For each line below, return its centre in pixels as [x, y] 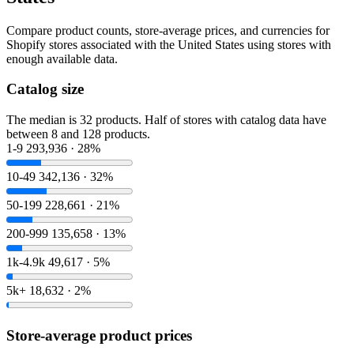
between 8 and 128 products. [78, 134]
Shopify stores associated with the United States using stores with [169, 44]
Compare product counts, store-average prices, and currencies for [168, 30]
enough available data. [62, 58]
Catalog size [45, 89]
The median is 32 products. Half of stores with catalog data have [166, 120]
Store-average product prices [99, 335]
